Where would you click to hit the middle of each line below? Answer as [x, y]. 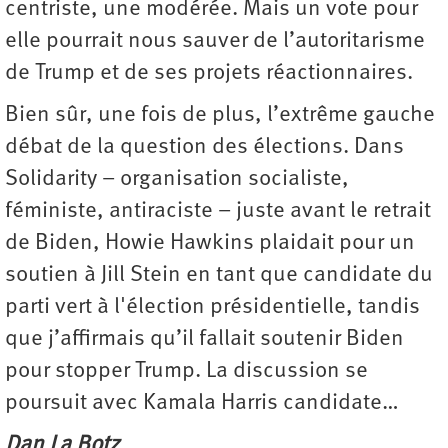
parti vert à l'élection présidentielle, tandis [212, 307]
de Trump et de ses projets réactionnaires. [209, 73]
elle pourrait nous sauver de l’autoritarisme [215, 41]
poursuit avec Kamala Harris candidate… [202, 403]
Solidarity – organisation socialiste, [177, 179]
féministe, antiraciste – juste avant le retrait [218, 211]
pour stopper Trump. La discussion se [186, 371]
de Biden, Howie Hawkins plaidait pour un [210, 243]
